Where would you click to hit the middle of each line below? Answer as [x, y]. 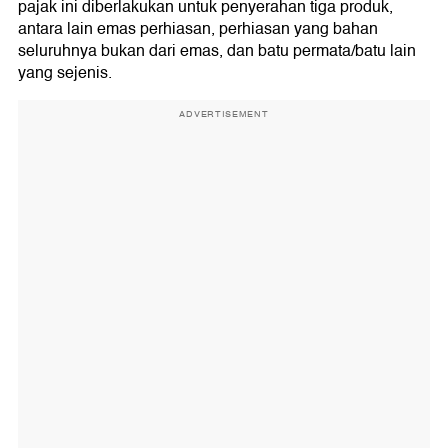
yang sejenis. [65, 73]
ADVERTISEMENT [224, 114]
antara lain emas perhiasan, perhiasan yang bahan [198, 29]
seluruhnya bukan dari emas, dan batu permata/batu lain [217, 51]
